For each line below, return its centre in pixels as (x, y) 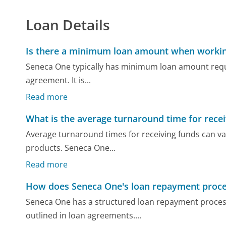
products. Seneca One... (71, 148)
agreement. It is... (59, 80)
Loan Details (68, 24)
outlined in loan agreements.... (84, 216)
